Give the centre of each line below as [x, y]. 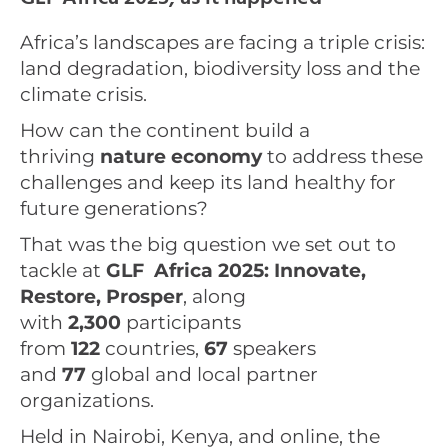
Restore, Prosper [101, 296]
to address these [342, 156]
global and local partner [202, 374]
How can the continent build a [165, 130]
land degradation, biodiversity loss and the [220, 68]
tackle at [63, 270]
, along [214, 296]
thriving [60, 156]
